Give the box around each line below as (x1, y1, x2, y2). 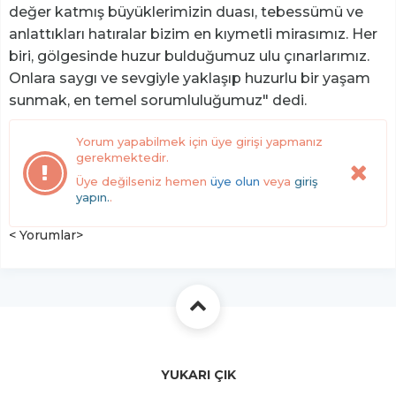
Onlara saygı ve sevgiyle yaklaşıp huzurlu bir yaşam (9, 69, 370, 87)
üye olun (210, 173, 260, 188)
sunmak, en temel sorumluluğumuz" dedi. (9, 91, 307, 109)
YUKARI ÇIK (160, 366, 236, 383)
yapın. (76, 189, 110, 204)
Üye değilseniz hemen (76, 173, 210, 188)
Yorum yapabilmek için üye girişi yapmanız (76, 133, 323, 148)
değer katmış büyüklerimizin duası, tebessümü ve (9, 3, 363, 20)
